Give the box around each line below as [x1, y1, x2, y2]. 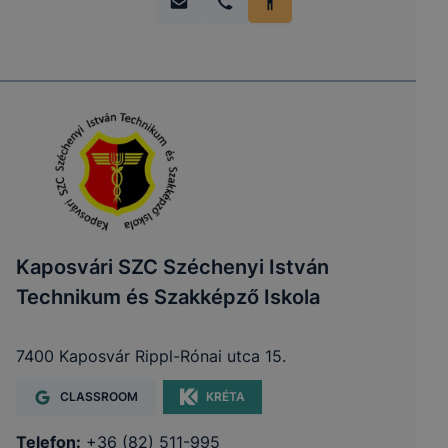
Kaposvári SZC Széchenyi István [16, 255, 329, 279]
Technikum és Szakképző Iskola [16, 285, 320, 309]
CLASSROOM [60, 389, 138, 404]
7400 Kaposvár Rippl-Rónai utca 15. [16, 346, 286, 366]
